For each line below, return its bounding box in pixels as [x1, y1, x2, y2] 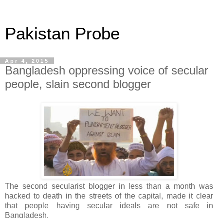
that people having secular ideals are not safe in [5, 201, 213, 210]
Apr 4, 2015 [5, 58, 49, 64]
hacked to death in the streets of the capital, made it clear [5, 191, 213, 200]
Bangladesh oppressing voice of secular [5, 64, 208, 77]
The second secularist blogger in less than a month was [5, 182, 213, 190]
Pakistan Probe [5, 24, 120, 43]
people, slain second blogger [5, 77, 151, 91]
